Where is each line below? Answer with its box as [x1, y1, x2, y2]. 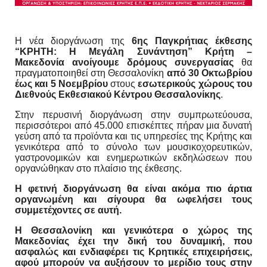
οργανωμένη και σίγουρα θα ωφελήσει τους [15, 194, 252, 204]
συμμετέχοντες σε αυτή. [15, 204, 122, 215]
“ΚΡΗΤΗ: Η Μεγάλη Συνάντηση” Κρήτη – [15, 46, 252, 57]
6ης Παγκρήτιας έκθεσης [131, 35, 253, 46]
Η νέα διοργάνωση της [15, 35, 125, 46]
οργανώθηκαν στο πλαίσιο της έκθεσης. [15, 163, 182, 173]
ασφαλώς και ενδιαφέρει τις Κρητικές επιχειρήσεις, [15, 246, 252, 257]
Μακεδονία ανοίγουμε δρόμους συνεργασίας [15, 57, 234, 67]
